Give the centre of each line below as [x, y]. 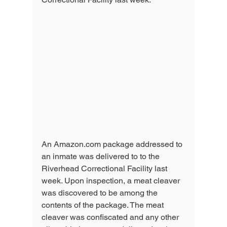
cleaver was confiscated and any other [111, 217]
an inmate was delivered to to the [102, 156]
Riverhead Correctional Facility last [105, 168]
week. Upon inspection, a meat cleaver [112, 180]
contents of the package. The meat [104, 205]
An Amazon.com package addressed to [113, 144]
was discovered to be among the [101, 193]
